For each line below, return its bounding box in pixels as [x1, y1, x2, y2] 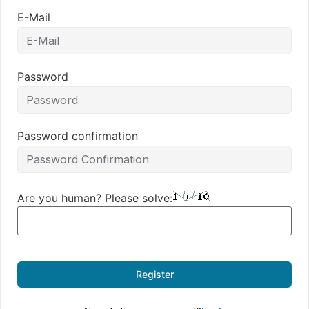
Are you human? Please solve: [17, 191, 172, 205]
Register [135, 268, 174, 281]
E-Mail [17, 10, 50, 24]
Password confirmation [17, 129, 138, 143]
